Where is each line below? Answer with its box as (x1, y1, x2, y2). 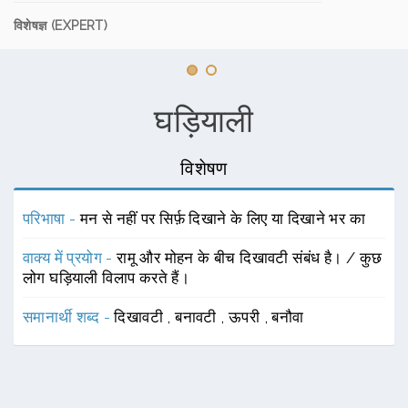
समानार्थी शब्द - (23, 308, 115, 326)
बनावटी (175, 308, 221, 326)
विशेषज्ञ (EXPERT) (14, 18, 108, 33)
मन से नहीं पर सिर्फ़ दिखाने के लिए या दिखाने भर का (79, 209, 366, 228)
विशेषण (180, 158, 228, 179)
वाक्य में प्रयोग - (23, 249, 117, 267)
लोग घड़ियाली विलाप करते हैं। (23, 269, 190, 287)
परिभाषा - (23, 209, 80, 228)
